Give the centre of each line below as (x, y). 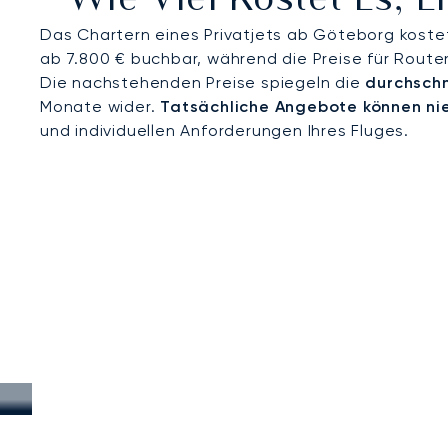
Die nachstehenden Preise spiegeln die (203, 82)
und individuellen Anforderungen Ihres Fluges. (224, 130)
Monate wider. (100, 106)
